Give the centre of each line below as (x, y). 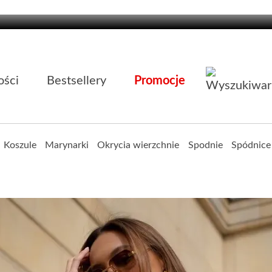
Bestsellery (76, 81)
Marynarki (67, 145)
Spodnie (205, 145)
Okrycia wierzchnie (138, 145)
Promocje (160, 81)
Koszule (20, 145)
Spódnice (251, 145)
